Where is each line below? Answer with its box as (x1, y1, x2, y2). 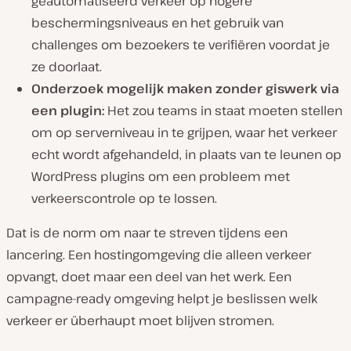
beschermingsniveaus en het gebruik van (31, 14, 284, 32)
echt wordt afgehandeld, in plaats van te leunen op (31, 146, 342, 164)
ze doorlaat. (31, 58, 102, 76)
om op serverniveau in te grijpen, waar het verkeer (31, 124, 337, 142)
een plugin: (31, 102, 104, 120)
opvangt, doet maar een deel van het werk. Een (6, 268, 291, 286)
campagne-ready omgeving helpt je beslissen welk (6, 290, 317, 308)
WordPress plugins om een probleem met (31, 168, 290, 186)
